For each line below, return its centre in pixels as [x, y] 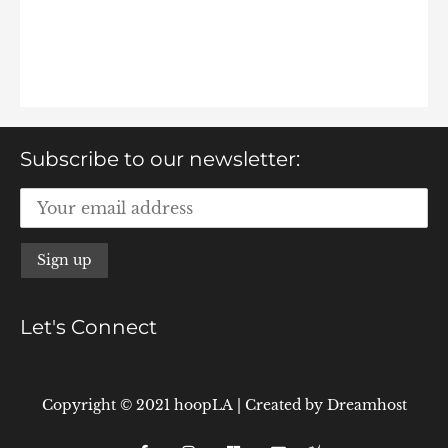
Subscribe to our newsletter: [160, 158]
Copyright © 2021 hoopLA [139, 405]
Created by [285, 405]
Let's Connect [88, 327]
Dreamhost [366, 405]
